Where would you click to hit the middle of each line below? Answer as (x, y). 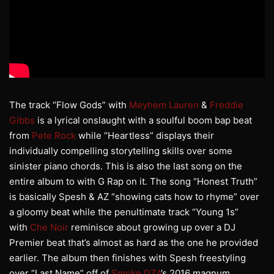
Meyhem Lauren (164, 105)
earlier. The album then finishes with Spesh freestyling (128, 258)
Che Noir (49, 228)
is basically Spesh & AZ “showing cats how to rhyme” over (134, 197)
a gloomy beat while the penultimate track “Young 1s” (124, 212)
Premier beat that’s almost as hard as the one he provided (134, 243)
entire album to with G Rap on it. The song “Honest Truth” (133, 182)
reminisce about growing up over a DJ (152, 228)
